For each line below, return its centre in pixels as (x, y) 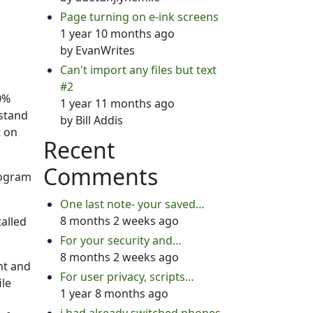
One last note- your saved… (132, 204)
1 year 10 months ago (117, 34)
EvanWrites (105, 50)
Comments (100, 176)
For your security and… (121, 240)
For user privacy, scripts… (127, 277)
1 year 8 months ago (114, 293)
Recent (79, 150)
